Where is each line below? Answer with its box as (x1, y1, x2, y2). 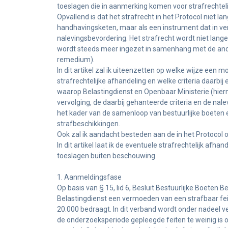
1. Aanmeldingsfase (57, 173, 122, 181)
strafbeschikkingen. (57, 120, 120, 128)
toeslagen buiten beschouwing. (57, 152, 157, 160)
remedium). (57, 55, 95, 64)
